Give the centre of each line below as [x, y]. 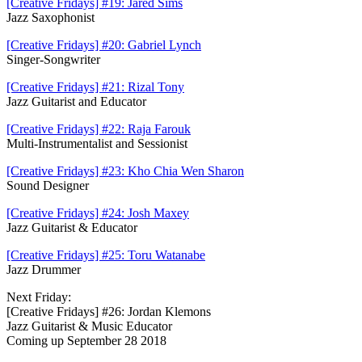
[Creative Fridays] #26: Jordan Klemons [109, 311]
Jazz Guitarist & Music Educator [89, 326]
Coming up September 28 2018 [86, 340]
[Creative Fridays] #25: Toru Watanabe [106, 255]
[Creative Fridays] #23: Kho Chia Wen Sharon [125, 170]
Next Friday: [39, 297]
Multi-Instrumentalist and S [76, 143]
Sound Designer [48, 185]
